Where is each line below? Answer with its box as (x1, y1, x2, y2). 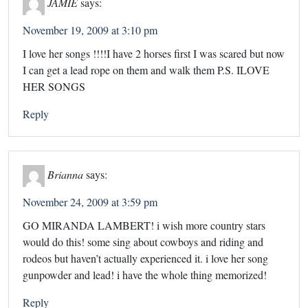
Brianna (47, 166, 83, 181)
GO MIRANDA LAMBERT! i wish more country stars (23, 217, 265, 232)
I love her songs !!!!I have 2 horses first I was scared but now (23, 45, 285, 60)
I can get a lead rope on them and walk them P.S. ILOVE (23, 62, 269, 77)
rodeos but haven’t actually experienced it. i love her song (23, 250, 268, 265)
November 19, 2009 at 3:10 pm (23, 22, 157, 37)
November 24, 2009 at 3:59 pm (23, 194, 157, 209)
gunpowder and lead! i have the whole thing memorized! (23, 267, 267, 282)
